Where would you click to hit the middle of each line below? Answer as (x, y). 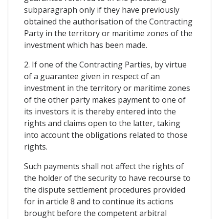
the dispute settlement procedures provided (105, 190)
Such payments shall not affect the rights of (104, 166)
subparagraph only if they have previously (102, 10)
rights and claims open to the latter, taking (102, 123)
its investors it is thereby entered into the (100, 111)
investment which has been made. (86, 45)
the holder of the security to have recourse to (107, 178)
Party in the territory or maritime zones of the (108, 33)
